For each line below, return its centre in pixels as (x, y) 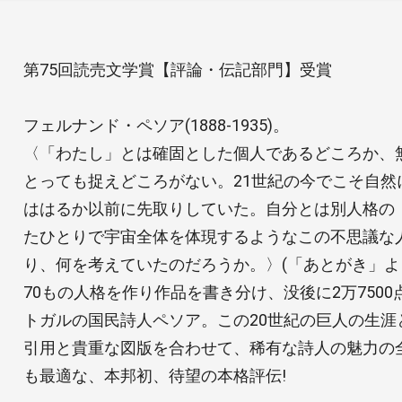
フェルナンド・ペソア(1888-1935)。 (156, 125)
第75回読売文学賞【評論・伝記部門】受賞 (177, 69)
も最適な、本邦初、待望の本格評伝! (154, 375)
